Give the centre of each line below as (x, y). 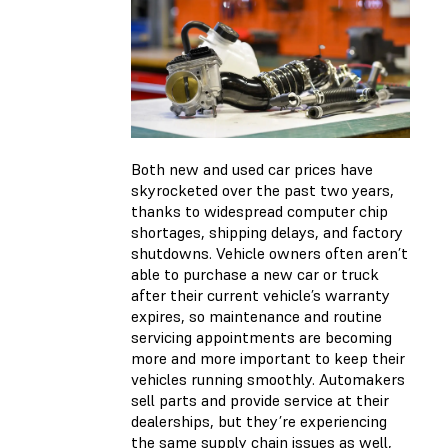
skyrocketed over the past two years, (262, 189)
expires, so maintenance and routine (256, 315)
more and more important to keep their (268, 357)
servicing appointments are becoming (261, 336)
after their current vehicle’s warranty (260, 294)
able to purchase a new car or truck (255, 273)
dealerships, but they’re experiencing (259, 420)
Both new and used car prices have (252, 168)
